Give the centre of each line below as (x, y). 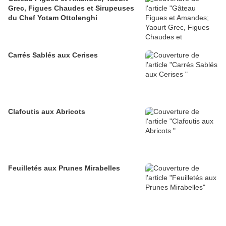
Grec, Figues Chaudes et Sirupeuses (71, 8)
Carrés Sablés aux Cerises (53, 55)
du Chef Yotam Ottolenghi (53, 18)
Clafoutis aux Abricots (47, 112)
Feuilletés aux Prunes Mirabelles (64, 168)
